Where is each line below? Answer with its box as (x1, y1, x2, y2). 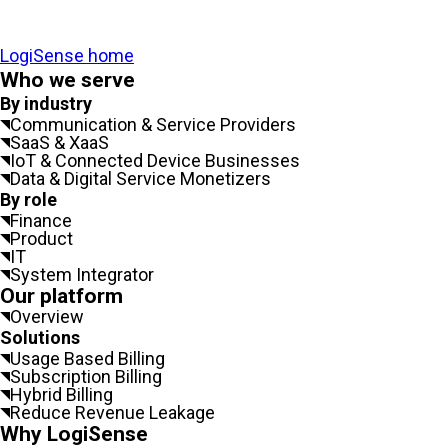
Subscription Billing (10, 366, 162, 388)
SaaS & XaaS (10, 132, 109, 154)
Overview (10, 306, 84, 328)
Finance (10, 210, 72, 232)
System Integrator (10, 264, 154, 286)
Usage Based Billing (10, 348, 165, 370)
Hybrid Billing (10, 384, 113, 406)
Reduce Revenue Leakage (10, 402, 215, 424)
